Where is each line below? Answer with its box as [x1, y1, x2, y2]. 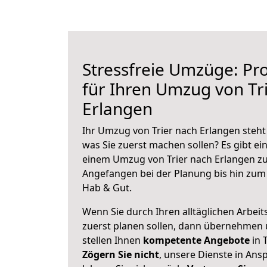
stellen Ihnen [82, 234, 143, 247]
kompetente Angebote [143, 234, 250, 247]
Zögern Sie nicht [82, 248, 159, 261]
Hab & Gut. [82, 181, 132, 194]
